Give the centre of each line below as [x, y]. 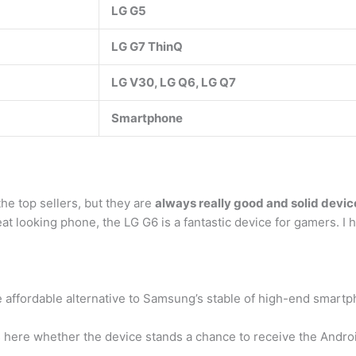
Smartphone [147, 118]
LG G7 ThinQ [147, 46]
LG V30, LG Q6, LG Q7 [174, 82]
